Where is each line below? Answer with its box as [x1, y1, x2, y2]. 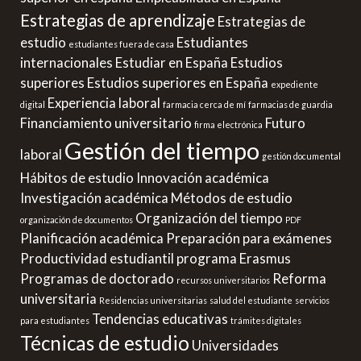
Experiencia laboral [48, 93, 160, 111]
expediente [271, 78, 318, 89]
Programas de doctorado [20, 269, 174, 287]
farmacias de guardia [248, 98, 333, 110]
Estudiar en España [115, 53, 228, 71]
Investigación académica [20, 189, 168, 206]
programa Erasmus [176, 249, 291, 267]
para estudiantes [20, 314, 89, 326]
